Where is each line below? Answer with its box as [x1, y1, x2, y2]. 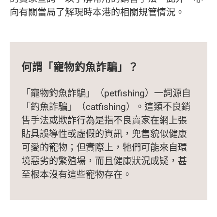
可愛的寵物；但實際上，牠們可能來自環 [21, 141, 187, 154]
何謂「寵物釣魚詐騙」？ [21, 59, 139, 74]
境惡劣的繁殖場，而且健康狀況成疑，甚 [21, 155, 187, 168]
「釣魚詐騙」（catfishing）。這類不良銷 [21, 100, 190, 113]
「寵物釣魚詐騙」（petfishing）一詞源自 [21, 87, 191, 100]
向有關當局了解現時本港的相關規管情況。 [10, 5, 185, 18]
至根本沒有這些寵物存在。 [21, 168, 132, 181]
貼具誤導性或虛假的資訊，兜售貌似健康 [21, 127, 187, 140]
